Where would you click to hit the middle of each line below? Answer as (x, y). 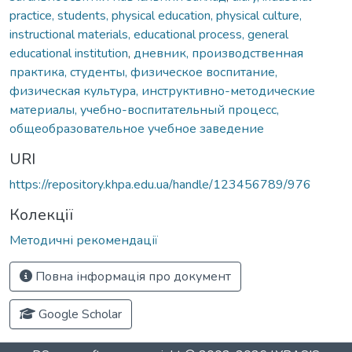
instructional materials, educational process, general (149, 34)
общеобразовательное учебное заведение (137, 128)
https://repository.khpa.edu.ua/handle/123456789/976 (160, 184)
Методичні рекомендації (84, 240)
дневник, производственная (218, 53)
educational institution (69, 53)
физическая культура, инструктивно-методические (162, 91)
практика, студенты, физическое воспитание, (143, 72)
